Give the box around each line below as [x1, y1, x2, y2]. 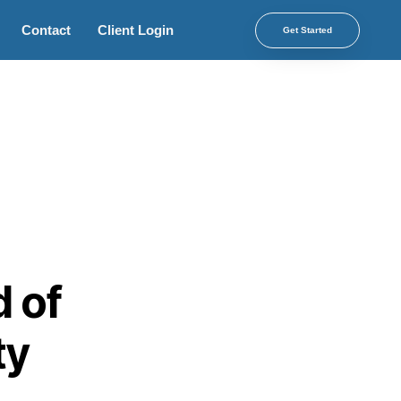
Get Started [282, 24, 332, 35]
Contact [21, 22, 72, 38]
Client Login [98, 22, 175, 38]
